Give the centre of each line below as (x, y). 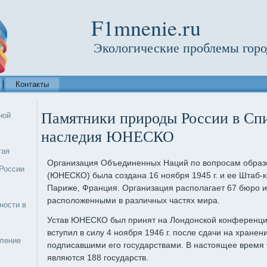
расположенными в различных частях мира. (133, 200)
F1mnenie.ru (146, 27)
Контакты (32, 84)
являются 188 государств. (98, 257)
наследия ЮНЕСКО (108, 137)
